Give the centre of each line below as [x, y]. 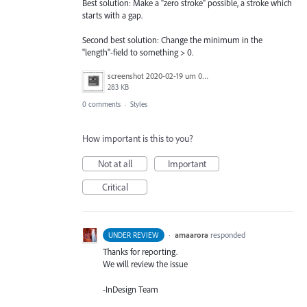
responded [228, 235]
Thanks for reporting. [140, 252]
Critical [115, 187]
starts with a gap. [112, 15]
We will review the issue [145, 264]
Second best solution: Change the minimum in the [172, 40]
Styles [139, 105]
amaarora [191, 235]
